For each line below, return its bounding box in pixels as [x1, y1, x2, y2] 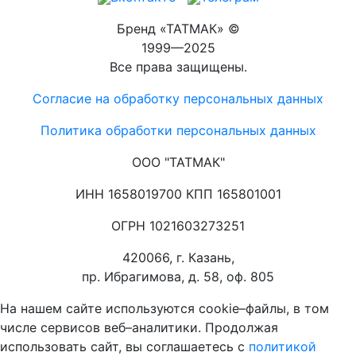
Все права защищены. [109, 59, 247, 75]
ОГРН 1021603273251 [111, 218, 245, 234]
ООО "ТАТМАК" [131, 154, 225, 170]
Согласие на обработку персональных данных [33, 91, 323, 106]
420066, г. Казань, [122, 250, 234, 265]
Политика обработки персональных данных [40, 122, 316, 138]
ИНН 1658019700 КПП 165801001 [75, 186, 281, 202]
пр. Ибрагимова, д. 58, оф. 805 [82, 269, 274, 284]
